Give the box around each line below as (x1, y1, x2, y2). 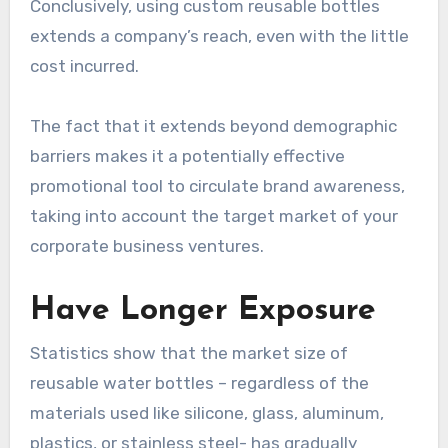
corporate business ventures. (29, 235, 264, 256)
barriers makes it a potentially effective (29, 145, 345, 166)
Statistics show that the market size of (29, 342, 348, 363)
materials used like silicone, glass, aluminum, (29, 402, 384, 423)
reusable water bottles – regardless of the (29, 372, 369, 393)
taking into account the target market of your (29, 205, 398, 226)
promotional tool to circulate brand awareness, (29, 175, 405, 196)
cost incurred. (29, 55, 143, 76)
